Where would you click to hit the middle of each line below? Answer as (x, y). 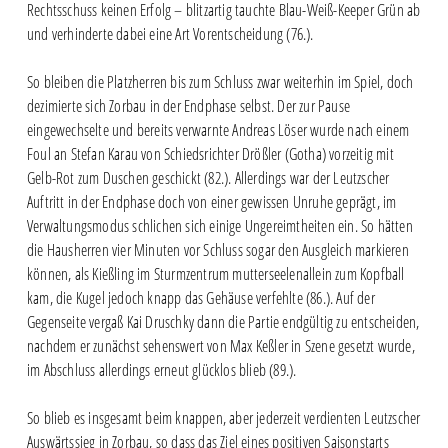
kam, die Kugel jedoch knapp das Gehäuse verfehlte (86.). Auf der (200, 297)
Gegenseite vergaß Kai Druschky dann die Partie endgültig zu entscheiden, (223, 321)
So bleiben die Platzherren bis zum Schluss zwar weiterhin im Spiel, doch (220, 81)
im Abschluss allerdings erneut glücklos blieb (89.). (161, 369)
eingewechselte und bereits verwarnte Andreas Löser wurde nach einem (218, 129)
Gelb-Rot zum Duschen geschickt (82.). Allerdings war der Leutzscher (208, 177)
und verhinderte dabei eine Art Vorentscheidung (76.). (170, 33)
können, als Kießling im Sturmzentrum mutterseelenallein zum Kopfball (215, 273)
